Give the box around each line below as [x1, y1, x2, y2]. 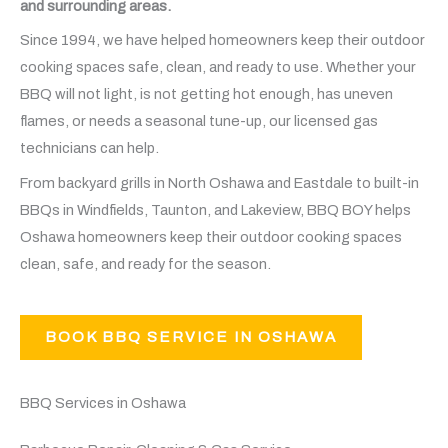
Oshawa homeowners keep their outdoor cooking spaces [20, 228, 402, 245]
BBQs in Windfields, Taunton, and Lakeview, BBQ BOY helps [20, 201, 411, 218]
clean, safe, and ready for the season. [20, 255, 271, 272]
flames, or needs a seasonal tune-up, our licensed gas [20, 113, 378, 130]
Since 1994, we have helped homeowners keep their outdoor [20, 32, 425, 49]
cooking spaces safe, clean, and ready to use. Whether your [20, 59, 416, 76]
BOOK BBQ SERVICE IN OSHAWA [45, 328, 337, 345]
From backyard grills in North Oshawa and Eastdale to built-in [20, 174, 419, 191]
